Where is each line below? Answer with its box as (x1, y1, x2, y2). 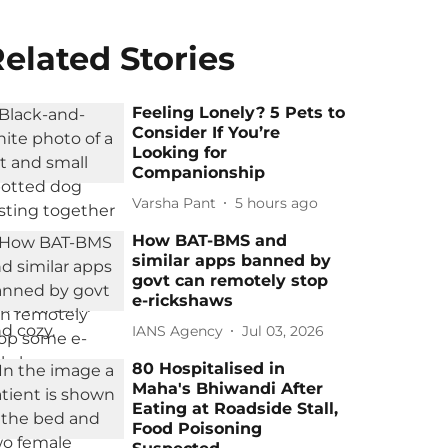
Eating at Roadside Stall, (132, 399, 339, 418)
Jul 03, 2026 (242, 321, 325, 340)
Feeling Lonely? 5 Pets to (132, 103, 346, 122)
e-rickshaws (132, 291, 234, 310)
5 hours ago (235, 193, 319, 212)
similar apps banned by (132, 251, 332, 270)
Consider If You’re (132, 123, 281, 142)
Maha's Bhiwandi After (132, 379, 324, 398)
